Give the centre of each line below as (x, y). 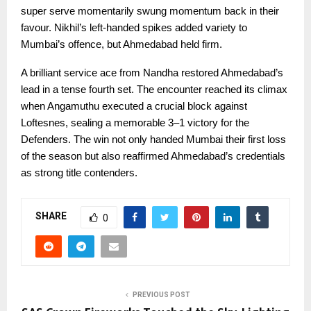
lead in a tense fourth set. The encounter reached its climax (154, 89)
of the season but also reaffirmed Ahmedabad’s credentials (153, 156)
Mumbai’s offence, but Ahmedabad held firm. (121, 44)
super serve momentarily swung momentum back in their (150, 11)
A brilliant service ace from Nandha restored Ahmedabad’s (152, 73)
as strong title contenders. (79, 173)
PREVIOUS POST (161, 294)
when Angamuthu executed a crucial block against (134, 106)
